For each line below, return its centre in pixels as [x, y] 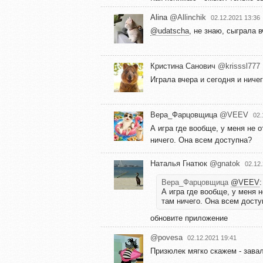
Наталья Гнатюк [180, 163]
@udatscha [170, 31]
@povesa [166, 237]
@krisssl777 [239, 66]
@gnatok [225, 163]
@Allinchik [188, 17]
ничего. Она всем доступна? [201, 140]
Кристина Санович [184, 66]
